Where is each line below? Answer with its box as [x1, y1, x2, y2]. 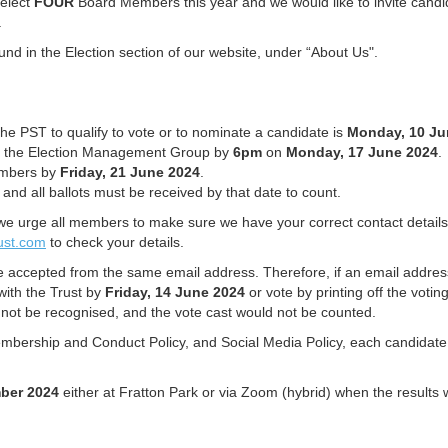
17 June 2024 [348, 144, 438, 161]
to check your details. [46, 234, 184, 251]
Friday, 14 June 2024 [105, 284, 245, 301]
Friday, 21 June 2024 [60, 164, 200, 181]
